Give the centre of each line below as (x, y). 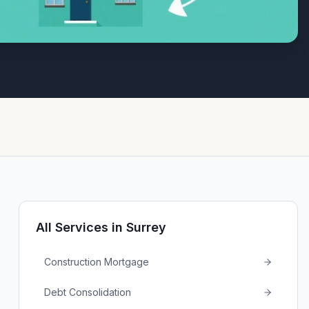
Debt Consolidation (87, 292)
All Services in (81, 227)
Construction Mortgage (96, 262)
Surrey (146, 227)
